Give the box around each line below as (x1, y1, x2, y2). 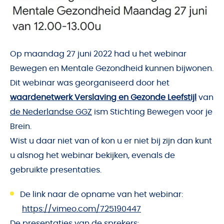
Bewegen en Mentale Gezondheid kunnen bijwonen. (10, 64, 213, 73)
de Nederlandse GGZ (10, 108, 92, 116)
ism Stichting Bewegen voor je (92, 108, 212, 116)
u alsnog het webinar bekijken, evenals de (10, 151, 175, 160)
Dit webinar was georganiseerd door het (10, 79, 169, 87)
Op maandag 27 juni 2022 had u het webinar (10, 50, 186, 58)
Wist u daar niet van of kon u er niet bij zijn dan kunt (10, 137, 212, 145)
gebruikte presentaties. (10, 166, 101, 174)
